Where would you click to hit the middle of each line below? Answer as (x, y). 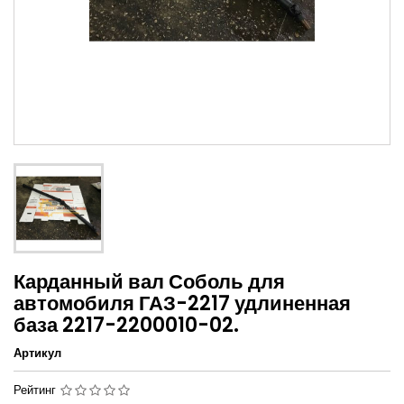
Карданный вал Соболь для (149, 282)
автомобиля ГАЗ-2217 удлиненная (182, 304)
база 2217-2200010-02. (126, 326)
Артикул (37, 353)
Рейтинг (36, 390)
